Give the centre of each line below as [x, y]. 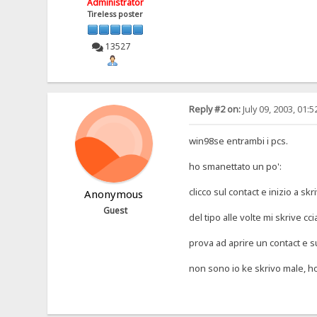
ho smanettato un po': [235, 166]
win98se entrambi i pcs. [238, 140]
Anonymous [114, 194]
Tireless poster [116, 15]
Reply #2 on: [214, 109]
